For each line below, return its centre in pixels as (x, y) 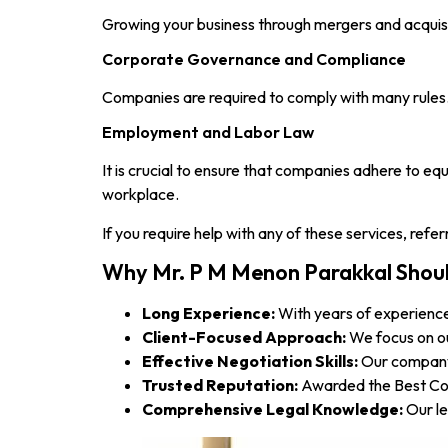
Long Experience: (210, 313)
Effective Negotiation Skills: (250, 361)
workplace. (140, 194)
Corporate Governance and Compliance (254, 58)
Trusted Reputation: (221, 385)
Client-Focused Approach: (245, 337)
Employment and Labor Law (208, 132)
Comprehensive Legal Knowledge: (272, 409)
